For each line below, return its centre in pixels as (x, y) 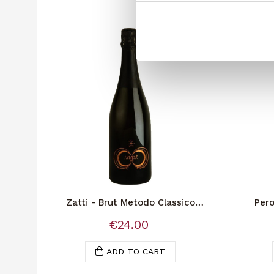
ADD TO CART (136, 251)
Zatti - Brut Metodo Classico (130, 202)
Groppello (130, 213)
